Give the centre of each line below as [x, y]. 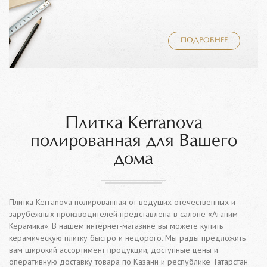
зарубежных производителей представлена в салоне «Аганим [123, 214]
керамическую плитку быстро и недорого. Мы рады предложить [127, 238]
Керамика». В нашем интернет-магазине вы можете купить [116, 226]
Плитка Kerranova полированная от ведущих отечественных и [122, 202]
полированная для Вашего [133, 142]
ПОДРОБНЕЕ [204, 41]
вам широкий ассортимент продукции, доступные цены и [114, 250]
